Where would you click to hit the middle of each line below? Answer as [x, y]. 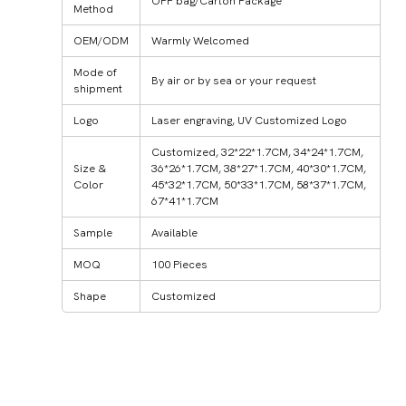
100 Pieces [179, 264]
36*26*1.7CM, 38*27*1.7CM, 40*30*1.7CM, [259, 168]
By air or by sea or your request [234, 80]
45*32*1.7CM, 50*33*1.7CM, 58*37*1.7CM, [259, 184]
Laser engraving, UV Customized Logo [249, 120]
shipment [98, 88]
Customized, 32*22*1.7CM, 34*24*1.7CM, [257, 151]
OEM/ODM [101, 40]
